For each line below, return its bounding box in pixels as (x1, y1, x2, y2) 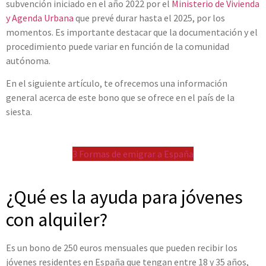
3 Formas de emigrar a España (72, 147, 194, 160)
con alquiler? (6, 207, 107, 232)
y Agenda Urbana (6, 11, 74, 24)
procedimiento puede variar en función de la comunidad (6, 40, 229, 52)
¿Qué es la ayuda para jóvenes (6, 185, 243, 209)
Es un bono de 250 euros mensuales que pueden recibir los (6, 241, 237, 254)
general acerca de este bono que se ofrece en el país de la (6, 91, 235, 104)
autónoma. (6, 54, 52, 66)
